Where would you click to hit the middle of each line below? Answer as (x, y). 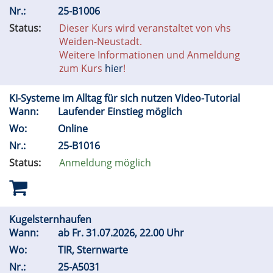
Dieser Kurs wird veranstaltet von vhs (145, 28)
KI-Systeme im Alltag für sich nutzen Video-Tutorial (126, 98)
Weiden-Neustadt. (101, 41)
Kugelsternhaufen (51, 219)
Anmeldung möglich (105, 163)
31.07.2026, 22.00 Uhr (136, 233)
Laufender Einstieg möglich (122, 112)
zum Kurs (82, 68)
